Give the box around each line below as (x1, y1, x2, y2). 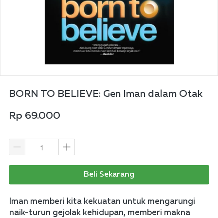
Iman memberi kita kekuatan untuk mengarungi (9, 198, 195, 206)
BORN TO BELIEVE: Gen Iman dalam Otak (9, 90, 202, 100)
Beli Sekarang (84, 171, 134, 179)
